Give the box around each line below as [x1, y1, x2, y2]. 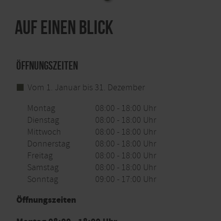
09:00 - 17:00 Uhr [95, 174, 157, 185]
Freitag [27, 150, 53, 162]
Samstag [27, 162, 59, 174]
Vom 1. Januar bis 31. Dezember [27, 82, 145, 94]
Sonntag [27, 174, 58, 185]
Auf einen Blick [15, 16, 113, 38]
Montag [27, 103, 55, 114]
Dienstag [27, 114, 59, 126]
